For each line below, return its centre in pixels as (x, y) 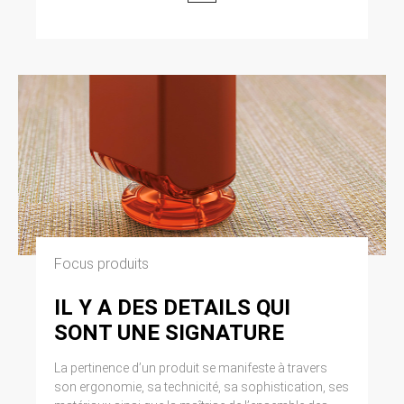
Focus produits (101, 263)
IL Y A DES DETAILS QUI (172, 307)
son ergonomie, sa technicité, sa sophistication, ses (202, 386)
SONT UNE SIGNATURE (169, 332)
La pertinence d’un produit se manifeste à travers (191, 367)
